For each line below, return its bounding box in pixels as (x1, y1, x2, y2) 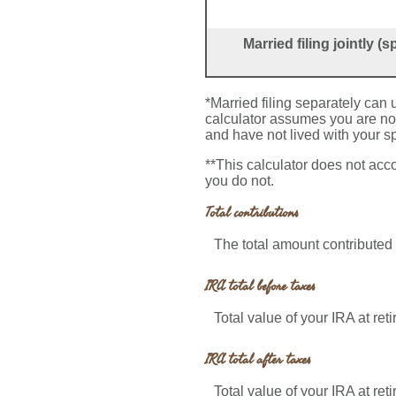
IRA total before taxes (205, 277, 316, 297)
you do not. (205, 173, 274, 189)
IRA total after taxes (205, 350, 311, 370)
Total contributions (205, 203, 299, 224)
